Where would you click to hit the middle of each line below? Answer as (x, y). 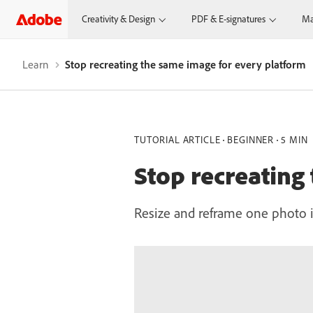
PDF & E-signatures (229, 19)
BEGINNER (251, 140)
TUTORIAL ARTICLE (177, 140)
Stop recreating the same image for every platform (185, 64)
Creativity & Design (119, 19)
